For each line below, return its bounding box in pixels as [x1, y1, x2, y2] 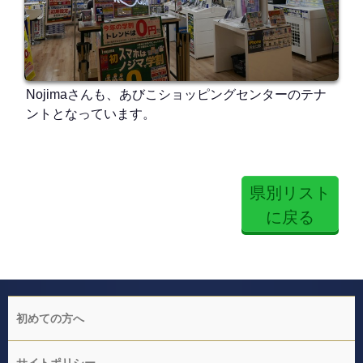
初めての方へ [16, 312, 84, 326]
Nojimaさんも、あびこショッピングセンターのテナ [25, 88, 327, 102]
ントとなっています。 [25, 107, 156, 122]
